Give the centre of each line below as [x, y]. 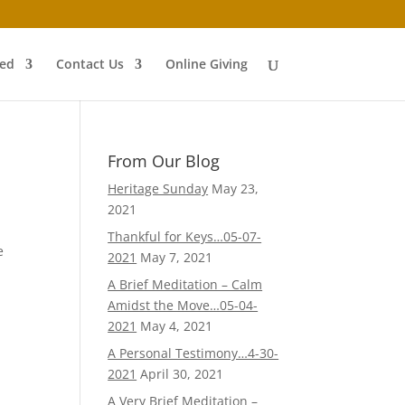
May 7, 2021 [177, 257]
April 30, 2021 [182, 374]
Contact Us [89, 64]
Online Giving [206, 64]
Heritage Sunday [158, 188]
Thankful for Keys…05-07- [185, 236]
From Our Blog [164, 161]
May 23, [235, 188]
